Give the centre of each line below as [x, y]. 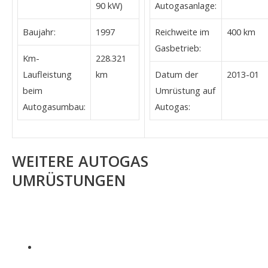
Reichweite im [182, 31]
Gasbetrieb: [178, 48]
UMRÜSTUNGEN [69, 180]
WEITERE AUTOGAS [80, 161]
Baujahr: [39, 31]
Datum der [177, 74]
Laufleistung [47, 74]
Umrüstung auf [185, 90]
